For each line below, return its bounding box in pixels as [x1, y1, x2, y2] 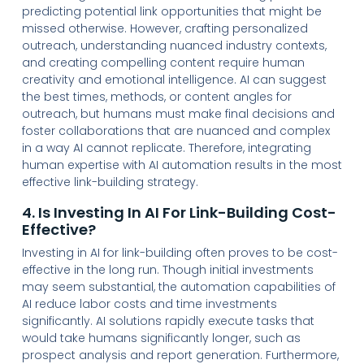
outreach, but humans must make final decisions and [21, 105, 335, 122]
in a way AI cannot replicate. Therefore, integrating [21, 139, 311, 156]
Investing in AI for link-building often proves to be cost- [21, 244, 338, 261]
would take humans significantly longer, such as [21, 329, 301, 346]
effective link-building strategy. [21, 173, 198, 190]
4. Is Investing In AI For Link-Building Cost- [21, 201, 336, 223]
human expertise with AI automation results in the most [21, 156, 342, 173]
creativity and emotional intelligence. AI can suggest [21, 71, 327, 88]
